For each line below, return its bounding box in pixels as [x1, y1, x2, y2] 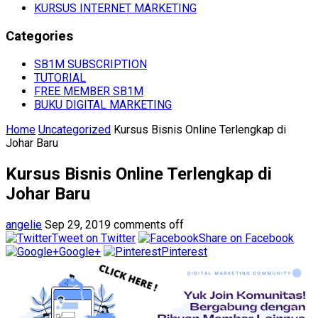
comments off [114, 217, 184, 231]
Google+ [59, 244, 101, 258]
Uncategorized [38, 122, 111, 136]
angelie [6, 217, 42, 231]
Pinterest [161, 244, 207, 258]
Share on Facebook [199, 231, 294, 245]
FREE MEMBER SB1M [34, 84, 143, 98]
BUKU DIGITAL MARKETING [34, 97, 172, 111]
